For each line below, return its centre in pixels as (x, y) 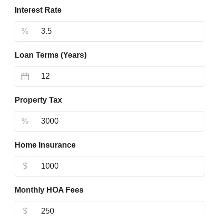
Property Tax (38, 100)
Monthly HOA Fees (49, 190)
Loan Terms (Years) (51, 55)
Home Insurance (45, 145)
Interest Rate (38, 10)
